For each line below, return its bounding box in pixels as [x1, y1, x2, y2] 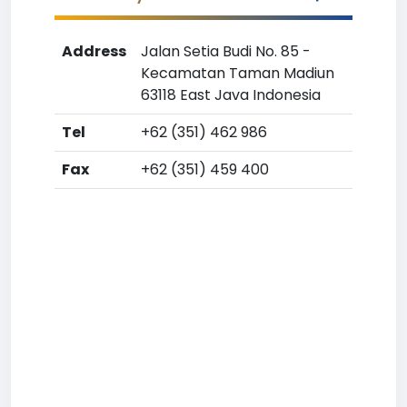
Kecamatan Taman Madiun [141, 63, 334, 84]
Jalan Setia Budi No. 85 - [141, 41, 311, 62]
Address [62, 41, 126, 62]
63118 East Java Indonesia [141, 84, 321, 105]
